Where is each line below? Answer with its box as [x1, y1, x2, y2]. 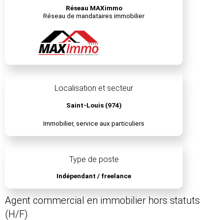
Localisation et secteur [55, 83, 134, 93]
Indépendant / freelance [56, 172, 132, 180]
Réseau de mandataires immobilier [43, 12, 145, 20]
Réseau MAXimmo [65, 4, 122, 12]
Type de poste [69, 154, 119, 164]
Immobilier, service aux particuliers [43, 119, 145, 128]
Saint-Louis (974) [66, 101, 122, 109]
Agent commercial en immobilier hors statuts [5, 194, 200, 207]
